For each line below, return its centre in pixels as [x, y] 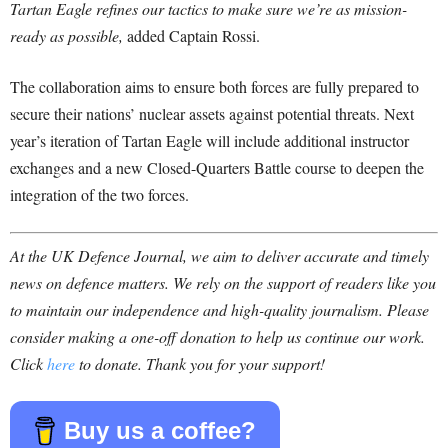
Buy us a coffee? [160, 431]
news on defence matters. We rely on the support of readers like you [223, 283]
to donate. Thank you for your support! [200, 364]
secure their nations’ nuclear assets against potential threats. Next [212, 114]
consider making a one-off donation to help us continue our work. [217, 337]
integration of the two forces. [99, 195]
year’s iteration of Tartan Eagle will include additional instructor [209, 141]
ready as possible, [66, 36]
